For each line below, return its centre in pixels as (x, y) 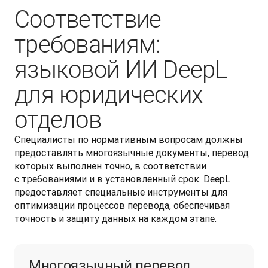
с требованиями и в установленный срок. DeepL (122, 179)
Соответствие (88, 19)
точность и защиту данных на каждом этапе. (117, 218)
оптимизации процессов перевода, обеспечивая (122, 205)
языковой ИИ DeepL (121, 70)
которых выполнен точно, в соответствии (110, 166)
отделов (58, 120)
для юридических (109, 95)
